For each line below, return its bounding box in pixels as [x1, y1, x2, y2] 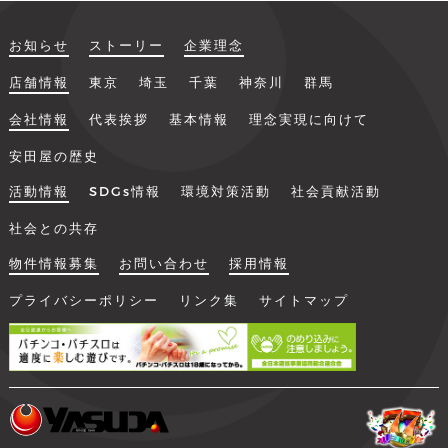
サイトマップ [258, 291, 349, 308]
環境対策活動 [180, 182, 271, 199]
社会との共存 [8, 219, 99, 236]
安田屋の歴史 [8, 147, 99, 164]
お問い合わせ [118, 254, 209, 271]
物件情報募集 [8, 254, 99, 271]
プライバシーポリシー [8, 291, 159, 308]
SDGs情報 [88, 182, 161, 199]
